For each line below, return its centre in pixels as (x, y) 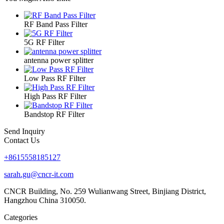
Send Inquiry (24, 131)
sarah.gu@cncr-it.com (39, 174)
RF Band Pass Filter (56, 24)
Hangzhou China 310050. (45, 200)
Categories (21, 217)
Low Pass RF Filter (55, 78)
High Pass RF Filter (55, 96)
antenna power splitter (59, 60)
